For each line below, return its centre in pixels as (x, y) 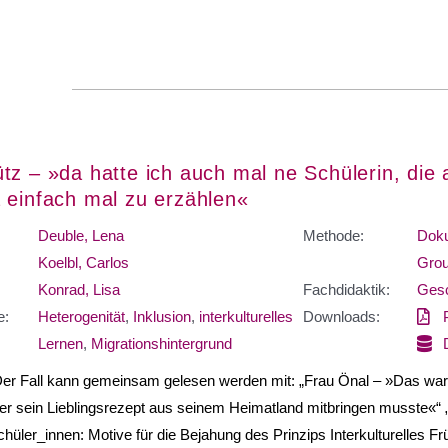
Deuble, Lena (80, 235)
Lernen (60, 343)
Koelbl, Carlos (83, 262)
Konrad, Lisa (78, 289)
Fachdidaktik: (346, 289)
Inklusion (161, 316)
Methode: (333, 235)
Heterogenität (81, 316)
